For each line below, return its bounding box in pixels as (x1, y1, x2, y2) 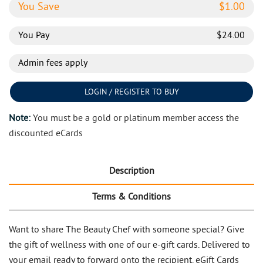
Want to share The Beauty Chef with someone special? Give (9, 224, 244, 237)
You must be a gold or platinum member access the (31, 113, 239, 125)
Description (109, 166, 154, 178)
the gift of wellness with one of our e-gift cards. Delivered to (9, 240, 250, 252)
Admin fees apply (18, 58, 87, 70)
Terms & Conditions (92, 191, 171, 204)
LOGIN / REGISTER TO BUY (84, 87, 179, 98)
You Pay (18, 30, 49, 42)
